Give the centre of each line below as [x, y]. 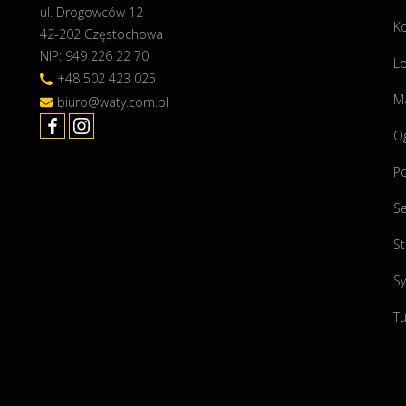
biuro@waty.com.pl [112, 101]
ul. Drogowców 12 [91, 12]
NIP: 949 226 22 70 [94, 56]
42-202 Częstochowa [101, 34]
